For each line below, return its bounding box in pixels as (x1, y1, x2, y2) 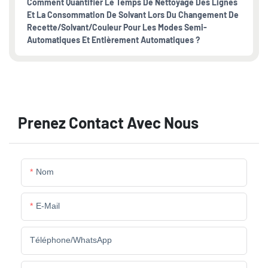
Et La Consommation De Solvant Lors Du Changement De (27, 10, 239, 20)
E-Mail (36, 201, 60, 211)
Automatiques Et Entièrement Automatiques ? (27, 35, 200, 45)
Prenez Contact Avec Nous (18, 113, 199, 132)
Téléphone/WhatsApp (30, 235, 112, 245)
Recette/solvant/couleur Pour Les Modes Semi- (27, 22, 207, 32)
